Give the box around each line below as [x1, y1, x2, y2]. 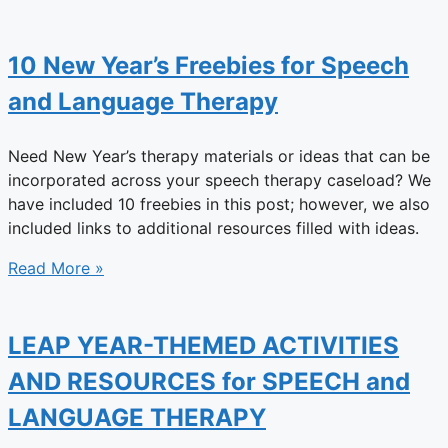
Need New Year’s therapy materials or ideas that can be [8, 146, 430, 167]
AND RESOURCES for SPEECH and [8, 367, 410, 397]
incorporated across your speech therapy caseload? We [8, 170, 431, 191]
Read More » [8, 258, 104, 279]
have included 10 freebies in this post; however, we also [8, 194, 430, 215]
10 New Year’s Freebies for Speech [8, 51, 409, 81]
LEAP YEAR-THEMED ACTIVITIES [8, 331, 399, 361]
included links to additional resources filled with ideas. [8, 218, 419, 239]
